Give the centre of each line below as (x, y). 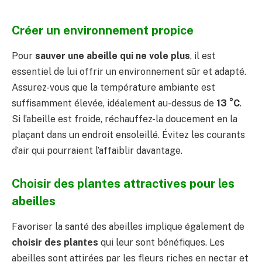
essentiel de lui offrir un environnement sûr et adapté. (129, 71)
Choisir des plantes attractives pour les (123, 183)
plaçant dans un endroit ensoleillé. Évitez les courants (128, 135)
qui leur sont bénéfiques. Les (161, 242)
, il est (203, 56)
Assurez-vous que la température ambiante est (113, 87)
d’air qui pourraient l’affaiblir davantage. (97, 150)
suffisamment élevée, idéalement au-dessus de (114, 103)
